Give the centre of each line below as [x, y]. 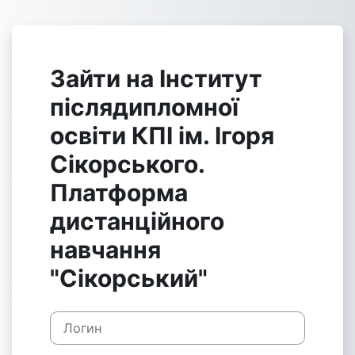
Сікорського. [127, 164]
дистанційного [137, 221]
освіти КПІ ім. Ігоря [162, 136]
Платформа [119, 193]
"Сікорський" [129, 278]
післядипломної [144, 107]
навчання [105, 250]
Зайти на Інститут [156, 78]
